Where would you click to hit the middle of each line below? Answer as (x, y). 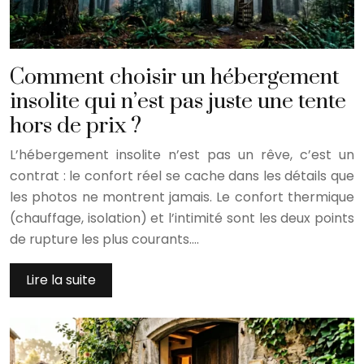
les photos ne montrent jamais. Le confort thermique (182, 197)
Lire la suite (61, 280)
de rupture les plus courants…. (104, 240)
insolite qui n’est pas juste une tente (178, 102)
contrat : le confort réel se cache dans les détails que (182, 176)
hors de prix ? (76, 126)
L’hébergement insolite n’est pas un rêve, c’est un (182, 155)
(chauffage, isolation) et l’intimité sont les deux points (182, 219)
